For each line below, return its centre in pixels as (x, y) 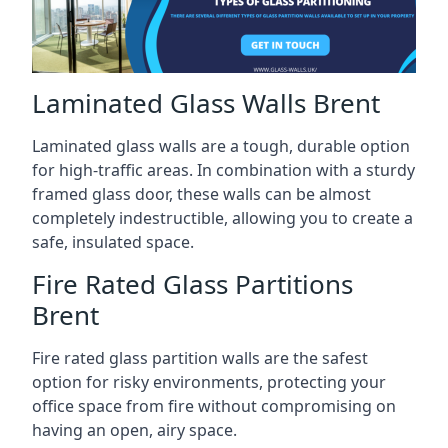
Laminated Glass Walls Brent (206, 102)
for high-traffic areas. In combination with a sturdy (223, 169)
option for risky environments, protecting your (209, 381)
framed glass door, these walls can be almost (201, 193)
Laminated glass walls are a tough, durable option (221, 145)
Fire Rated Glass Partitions (192, 283)
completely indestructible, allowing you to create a (222, 217)
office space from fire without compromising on (214, 405)
